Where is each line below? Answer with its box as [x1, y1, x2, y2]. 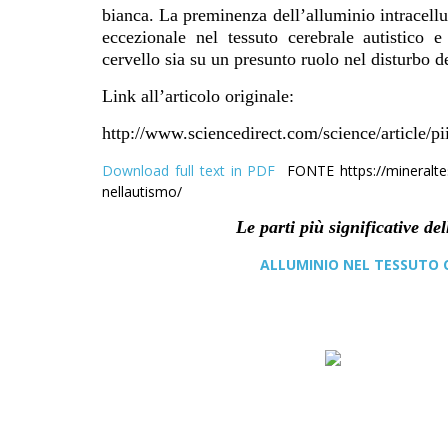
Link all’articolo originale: [102, 86, 299, 107]
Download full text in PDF [102, 161, 288, 181]
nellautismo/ [102, 182, 182, 202]
